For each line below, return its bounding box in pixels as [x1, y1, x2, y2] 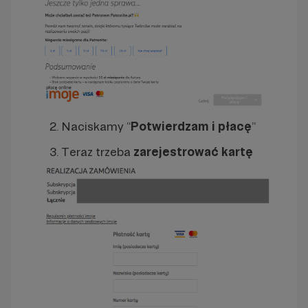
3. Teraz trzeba [38, 144, 133, 159]
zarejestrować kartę [133, 144, 253, 159]
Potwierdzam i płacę [131, 118, 252, 133]
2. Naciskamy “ [38, 118, 131, 133]
